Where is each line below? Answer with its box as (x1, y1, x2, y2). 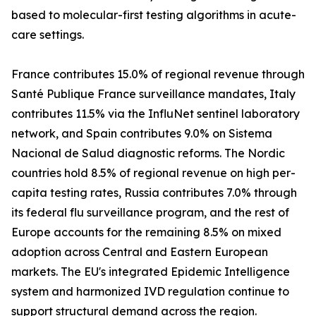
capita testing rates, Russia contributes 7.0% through (11, 186, 297, 200)
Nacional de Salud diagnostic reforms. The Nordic (11, 146, 285, 161)
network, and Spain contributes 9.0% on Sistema (11, 126, 272, 141)
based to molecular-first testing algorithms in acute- (11, 8, 296, 23)
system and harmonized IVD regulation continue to (11, 284, 289, 299)
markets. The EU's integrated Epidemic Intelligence (11, 265, 290, 279)
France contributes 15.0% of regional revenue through (11, 67, 305, 82)
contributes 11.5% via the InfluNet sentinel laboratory (11, 107, 300, 121)
